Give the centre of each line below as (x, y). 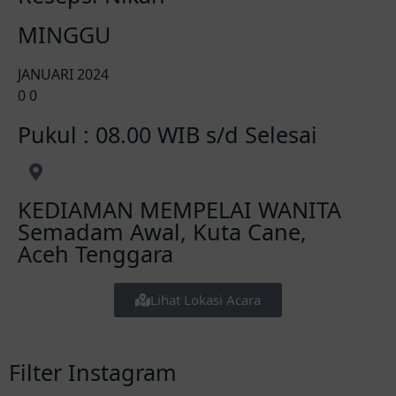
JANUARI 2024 (63, 75)
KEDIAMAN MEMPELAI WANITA (179, 210)
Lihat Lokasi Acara (206, 300)
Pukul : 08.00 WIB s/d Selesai (168, 135)
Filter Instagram (93, 373)
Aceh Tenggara (95, 254)
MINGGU (64, 35)
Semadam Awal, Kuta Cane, (162, 232)
